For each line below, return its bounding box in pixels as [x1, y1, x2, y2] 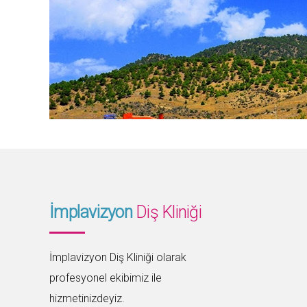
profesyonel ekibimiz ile [49, 271, 162, 284]
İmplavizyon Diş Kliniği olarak [49, 250, 186, 264]
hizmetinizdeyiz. [49, 291, 125, 305]
